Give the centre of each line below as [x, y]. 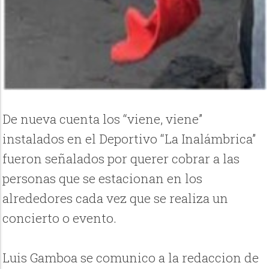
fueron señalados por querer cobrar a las [121, 158]
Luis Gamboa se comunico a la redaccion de [131, 257]
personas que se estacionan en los [103, 178]
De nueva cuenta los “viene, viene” [103, 119]
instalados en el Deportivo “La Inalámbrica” [129, 138]
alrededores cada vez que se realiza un [116, 198]
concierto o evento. [60, 218]
